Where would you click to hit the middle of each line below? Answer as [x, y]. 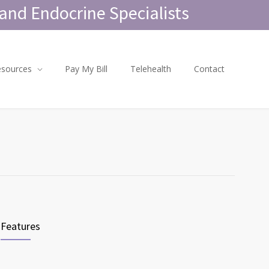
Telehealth [151, 69]
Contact [209, 69]
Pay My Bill [86, 69]
